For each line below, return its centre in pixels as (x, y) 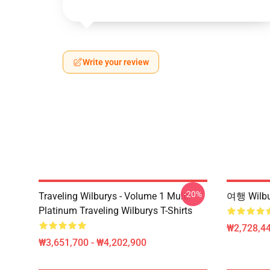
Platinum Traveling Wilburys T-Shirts (115, 211)
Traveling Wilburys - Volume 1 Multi (114, 196)
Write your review (116, 62)
